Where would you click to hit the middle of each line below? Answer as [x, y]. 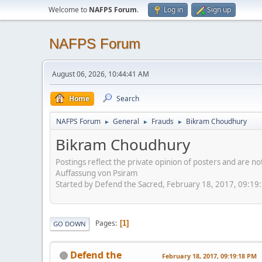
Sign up [219, 10]
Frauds [163, 121]
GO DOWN [70, 223]
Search [128, 99]
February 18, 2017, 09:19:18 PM [209, 256]
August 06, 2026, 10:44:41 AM [101, 74]
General [126, 121]
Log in [173, 10]
